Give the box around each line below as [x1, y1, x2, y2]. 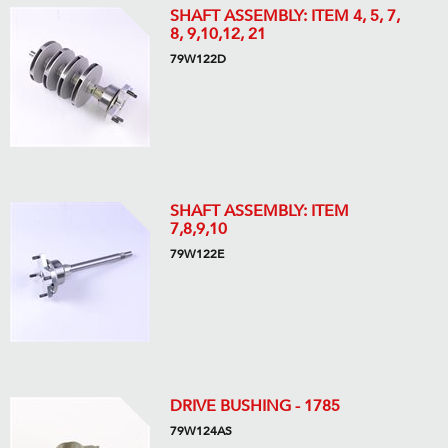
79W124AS [170, 423, 232, 439]
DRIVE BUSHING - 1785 [170, 395, 340, 417]
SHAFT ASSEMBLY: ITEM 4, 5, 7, [170, 5, 400, 27]
